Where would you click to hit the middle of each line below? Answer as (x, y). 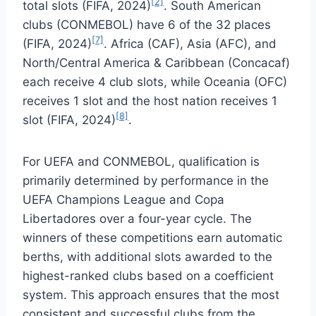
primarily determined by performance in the (146, 180)
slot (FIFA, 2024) (69, 120)
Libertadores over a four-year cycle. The (137, 218)
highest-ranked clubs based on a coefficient (148, 275)
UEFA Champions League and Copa (123, 199)
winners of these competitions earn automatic (152, 237)
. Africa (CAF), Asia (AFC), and (190, 43)
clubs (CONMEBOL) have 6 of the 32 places (147, 24)
